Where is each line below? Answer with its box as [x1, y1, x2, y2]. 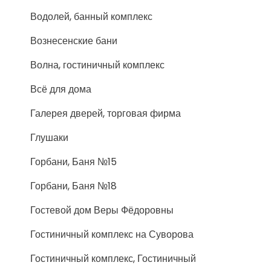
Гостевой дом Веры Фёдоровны [30, 203, 174, 217]
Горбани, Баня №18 [30, 179, 117, 193]
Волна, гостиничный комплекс [30, 58, 165, 72]
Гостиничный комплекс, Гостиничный [30, 252, 196, 266]
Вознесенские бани [30, 34, 117, 48]
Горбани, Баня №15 [30, 155, 117, 169]
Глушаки [30, 131, 68, 145]
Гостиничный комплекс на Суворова [30, 227, 194, 241]
